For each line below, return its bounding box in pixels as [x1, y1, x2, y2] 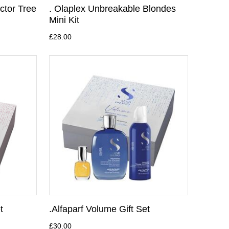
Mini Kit [49, 14, 79, 25]
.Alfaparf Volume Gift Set [49, 203, 150, 214]
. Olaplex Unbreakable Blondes [49, 3, 176, 14]
